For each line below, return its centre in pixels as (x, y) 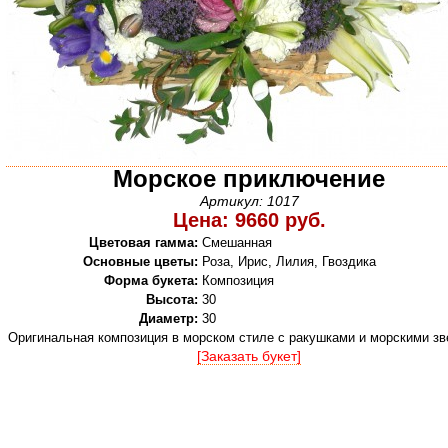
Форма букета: (151, 280)
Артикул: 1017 (249, 201)
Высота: (172, 299)
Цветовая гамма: (143, 242)
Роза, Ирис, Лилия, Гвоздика (289, 261)
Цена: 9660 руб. (249, 220)
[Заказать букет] (249, 356)
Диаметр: (168, 318)
